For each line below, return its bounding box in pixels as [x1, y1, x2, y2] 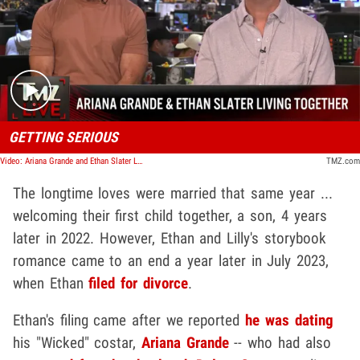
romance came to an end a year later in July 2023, [13, 251, 329, 270]
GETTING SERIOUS [8, 128, 118, 145]
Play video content [179, 20, 290, 39]
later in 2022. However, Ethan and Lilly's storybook [13, 228, 326, 247]
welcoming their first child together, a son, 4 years [13, 206, 327, 225]
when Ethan [13, 273, 89, 292]
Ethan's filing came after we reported [13, 310, 246, 329]
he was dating [245, 310, 333, 329]
